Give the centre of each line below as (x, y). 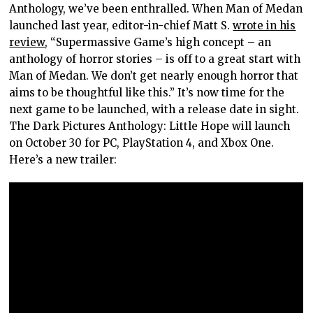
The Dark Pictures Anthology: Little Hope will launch (150, 126)
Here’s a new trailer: (63, 159)
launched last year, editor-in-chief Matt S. (121, 25)
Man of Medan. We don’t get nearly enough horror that (154, 75)
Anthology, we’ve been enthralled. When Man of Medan (156, 8)
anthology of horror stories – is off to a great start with (155, 59)
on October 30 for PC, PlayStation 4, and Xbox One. (142, 143)
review (27, 42)
